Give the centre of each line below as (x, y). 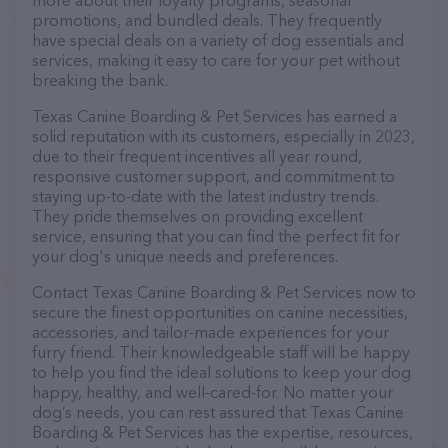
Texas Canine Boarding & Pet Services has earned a (214, 116)
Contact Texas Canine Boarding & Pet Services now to (224, 292)
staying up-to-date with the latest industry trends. (205, 196)
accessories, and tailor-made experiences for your (210, 332)
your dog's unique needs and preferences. (185, 256)
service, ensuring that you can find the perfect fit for (216, 236)
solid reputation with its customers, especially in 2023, (223, 136)
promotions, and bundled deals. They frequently (207, 20)
